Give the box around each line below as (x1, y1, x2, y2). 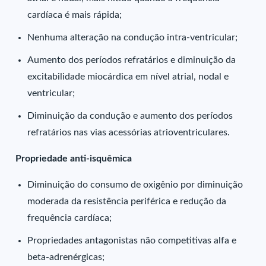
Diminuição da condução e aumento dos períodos (27, 111, 233, 121)
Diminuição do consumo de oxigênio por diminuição (27, 180, 243, 189)
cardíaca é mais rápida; (27, 10, 122, 20)
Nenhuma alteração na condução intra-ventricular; (27, 33, 238, 42)
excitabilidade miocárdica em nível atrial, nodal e (27, 72, 229, 81)
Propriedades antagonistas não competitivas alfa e (27, 236, 237, 245)
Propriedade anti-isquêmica (15, 154, 135, 163)
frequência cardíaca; (27, 213, 112, 223)
